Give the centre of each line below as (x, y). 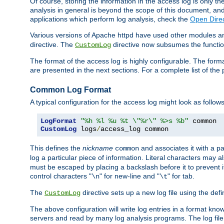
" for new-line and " (129, 176)
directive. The (52, 45)
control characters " (61, 176)
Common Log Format (70, 90)
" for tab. (181, 176)
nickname (98, 148)
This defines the (56, 148)
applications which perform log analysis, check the (110, 19)
